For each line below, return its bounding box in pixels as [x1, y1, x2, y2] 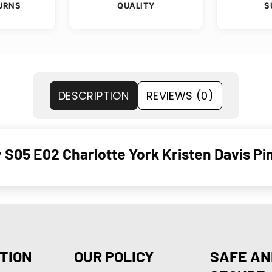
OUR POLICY [73, 246, 154, 265]
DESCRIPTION [58, 88, 129, 104]
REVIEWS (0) [146, 88, 214, 104]
